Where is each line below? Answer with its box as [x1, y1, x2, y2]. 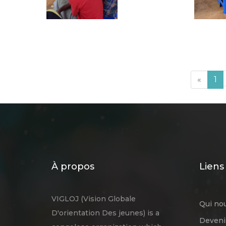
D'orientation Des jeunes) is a [51, 208, 159, 217]
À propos [51, 160, 94, 172]
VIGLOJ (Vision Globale [51, 194, 136, 203]
